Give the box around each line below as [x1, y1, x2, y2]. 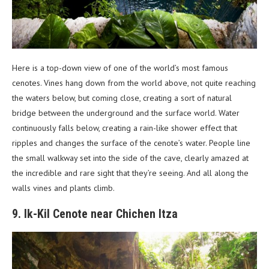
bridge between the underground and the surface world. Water [12, 107, 240, 118]
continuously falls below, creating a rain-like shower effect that [12, 122, 237, 133]
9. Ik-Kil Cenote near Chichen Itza [12, 206, 178, 221]
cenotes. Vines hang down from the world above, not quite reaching [12, 77, 256, 88]
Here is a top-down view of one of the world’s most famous [12, 62, 228, 73]
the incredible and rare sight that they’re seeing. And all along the [12, 167, 249, 178]
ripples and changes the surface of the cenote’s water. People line [12, 137, 250, 148]
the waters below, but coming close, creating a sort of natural [12, 92, 232, 103]
